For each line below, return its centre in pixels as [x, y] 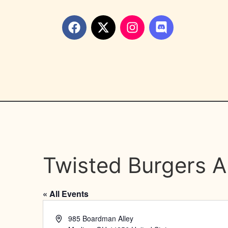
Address [68, 218]
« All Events [66, 194]
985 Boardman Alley [101, 218]
